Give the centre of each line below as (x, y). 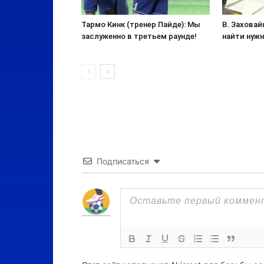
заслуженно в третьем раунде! (139, 36)
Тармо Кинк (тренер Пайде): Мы (141, 24)
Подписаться (123, 161)
